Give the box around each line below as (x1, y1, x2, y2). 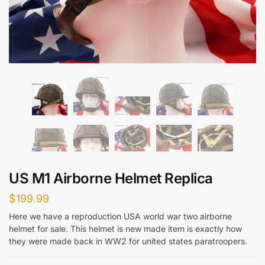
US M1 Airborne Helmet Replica (9, 169, 213, 187)
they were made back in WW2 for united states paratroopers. (9, 235, 247, 246)
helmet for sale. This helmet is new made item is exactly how (9, 223, 242, 234)
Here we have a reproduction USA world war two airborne (9, 211, 232, 221)
